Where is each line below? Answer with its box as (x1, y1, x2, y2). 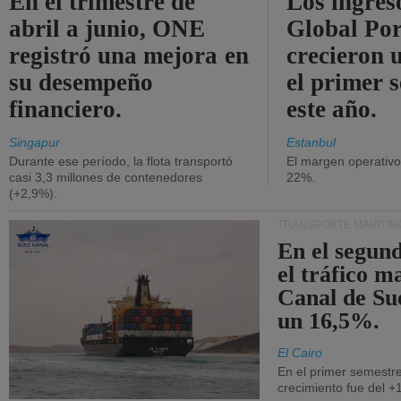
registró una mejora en (9, 42, 249, 69)
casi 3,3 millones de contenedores (9, 170, 202, 184)
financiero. (9, 96, 123, 123)
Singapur (9, 135, 60, 149)
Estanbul (286, 135, 336, 149)
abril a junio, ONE (9, 15, 206, 42)
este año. (286, 96, 378, 123)
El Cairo (277, 346, 322, 360)
